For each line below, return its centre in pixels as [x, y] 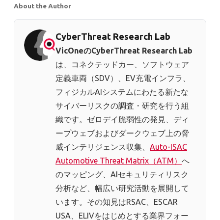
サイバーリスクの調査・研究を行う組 [122, 106]
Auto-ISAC [168, 147]
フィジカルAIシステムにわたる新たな [122, 92]
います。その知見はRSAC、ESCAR [117, 202]
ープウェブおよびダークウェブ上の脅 [122, 133]
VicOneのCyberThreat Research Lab [124, 51]
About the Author [42, 6]
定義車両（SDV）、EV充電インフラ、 [123, 78]
